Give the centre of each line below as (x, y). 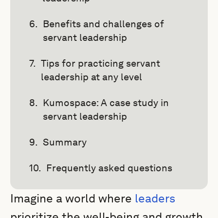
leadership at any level (92, 77)
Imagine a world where (71, 198)
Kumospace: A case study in (106, 103)
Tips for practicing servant (101, 63)
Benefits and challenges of (104, 24)
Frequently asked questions (109, 168)
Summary (65, 142)
